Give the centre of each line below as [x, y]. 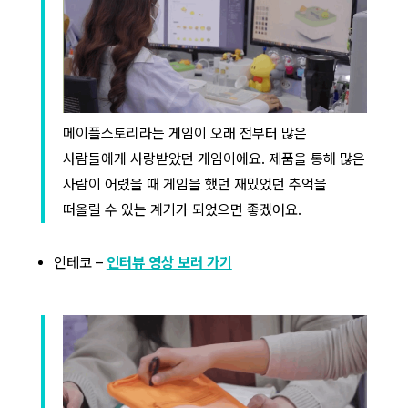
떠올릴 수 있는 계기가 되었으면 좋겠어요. [182, 209]
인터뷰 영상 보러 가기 [169, 262]
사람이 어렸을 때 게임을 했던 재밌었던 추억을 [194, 184]
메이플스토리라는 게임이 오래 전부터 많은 [184, 133]
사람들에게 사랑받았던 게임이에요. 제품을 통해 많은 [214, 158]
